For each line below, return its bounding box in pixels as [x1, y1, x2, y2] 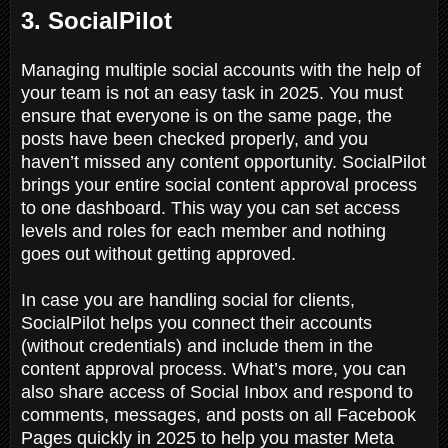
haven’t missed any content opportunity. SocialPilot [21, 151, 426, 172]
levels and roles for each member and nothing [21, 220, 386, 241]
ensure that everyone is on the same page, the [21, 105, 392, 126]
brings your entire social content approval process [21, 174, 417, 195]
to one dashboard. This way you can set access [21, 197, 400, 218]
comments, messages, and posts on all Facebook [21, 404, 416, 425]
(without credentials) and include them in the [21, 335, 373, 356]
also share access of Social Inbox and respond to [21, 381, 413, 402]
